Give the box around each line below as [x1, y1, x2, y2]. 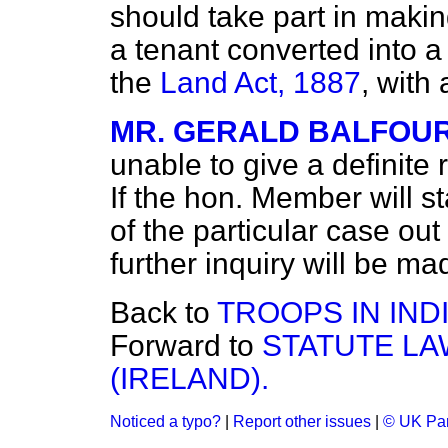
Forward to [110, 329, 262, 362]
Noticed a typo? [110, 413, 221, 430]
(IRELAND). [110, 362, 269, 395]
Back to [110, 296, 217, 329]
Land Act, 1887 [160, 66, 361, 99]
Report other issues [233, 413, 371, 430]
